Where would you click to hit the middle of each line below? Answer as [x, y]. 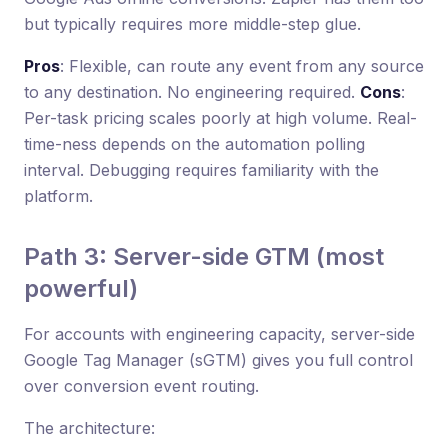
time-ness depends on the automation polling [194, 144]
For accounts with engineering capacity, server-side [219, 334]
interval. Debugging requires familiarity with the [201, 170]
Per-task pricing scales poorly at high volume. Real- [220, 118]
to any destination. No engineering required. [192, 92]
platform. [58, 196]
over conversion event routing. [141, 386]
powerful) [81, 288]
